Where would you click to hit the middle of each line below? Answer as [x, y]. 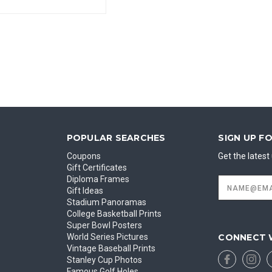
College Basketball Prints [114, 213]
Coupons [83, 156]
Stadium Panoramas [106, 202]
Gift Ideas [85, 190]
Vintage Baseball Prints [111, 248]
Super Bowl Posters [104, 225]
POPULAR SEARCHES [116, 138]
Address [236, 187]
